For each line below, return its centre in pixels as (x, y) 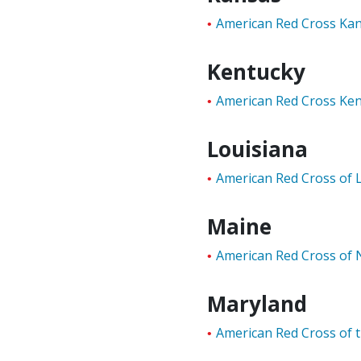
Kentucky (257, 72)
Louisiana (258, 149)
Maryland (257, 304)
